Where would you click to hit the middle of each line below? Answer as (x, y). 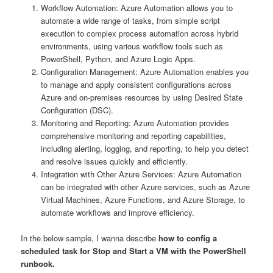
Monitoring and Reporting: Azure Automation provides (135, 123)
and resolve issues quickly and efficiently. (114, 161)
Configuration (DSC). (77, 110)
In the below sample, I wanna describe (90, 238)
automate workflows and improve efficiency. (117, 212)
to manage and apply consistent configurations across (136, 84)
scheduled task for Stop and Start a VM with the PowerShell (134, 251)
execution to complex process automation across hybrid (139, 33)
